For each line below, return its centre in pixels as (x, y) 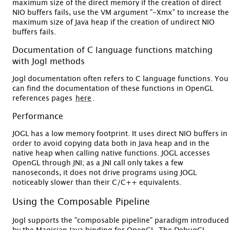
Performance (38, 116)
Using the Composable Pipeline (81, 202)
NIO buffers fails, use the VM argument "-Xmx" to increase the (121, 13)
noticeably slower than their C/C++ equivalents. (97, 183)
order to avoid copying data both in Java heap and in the (111, 143)
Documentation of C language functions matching (112, 50)
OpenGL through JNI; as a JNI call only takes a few (98, 163)
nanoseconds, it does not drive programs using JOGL (104, 173)
